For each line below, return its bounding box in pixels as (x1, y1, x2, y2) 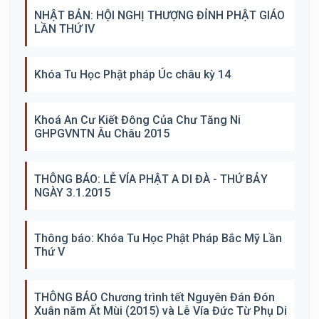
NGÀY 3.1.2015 (34, 186, 110, 199)
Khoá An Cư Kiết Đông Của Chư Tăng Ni (34, 113, 241, 127)
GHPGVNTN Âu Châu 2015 (34, 127, 169, 140)
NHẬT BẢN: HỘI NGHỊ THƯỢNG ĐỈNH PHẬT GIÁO (34, 9, 285, 22)
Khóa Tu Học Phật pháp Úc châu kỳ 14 (34, 68, 231, 81)
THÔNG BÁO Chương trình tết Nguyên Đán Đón (34, 291, 275, 304)
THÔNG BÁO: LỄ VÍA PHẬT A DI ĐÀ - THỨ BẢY (34, 172, 268, 186)
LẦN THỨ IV (34, 22, 95, 36)
